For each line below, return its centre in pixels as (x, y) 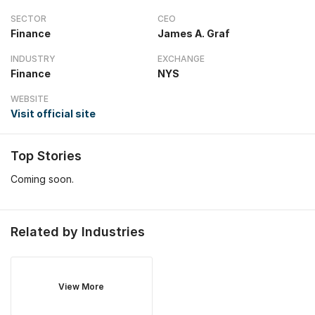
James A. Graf (194, 33)
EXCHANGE (181, 59)
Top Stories (46, 156)
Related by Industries (78, 232)
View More (82, 287)
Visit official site (53, 114)
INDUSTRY (33, 59)
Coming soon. (42, 179)
